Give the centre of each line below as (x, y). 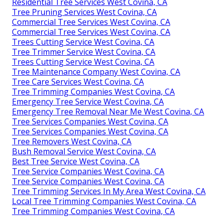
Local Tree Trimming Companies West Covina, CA (104, 201)
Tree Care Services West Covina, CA (78, 81)
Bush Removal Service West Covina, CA (84, 151)
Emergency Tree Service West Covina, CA (88, 101)
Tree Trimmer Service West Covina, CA (84, 52)
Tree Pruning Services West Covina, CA (84, 12)
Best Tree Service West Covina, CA (76, 161)
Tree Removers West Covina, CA (72, 141)
